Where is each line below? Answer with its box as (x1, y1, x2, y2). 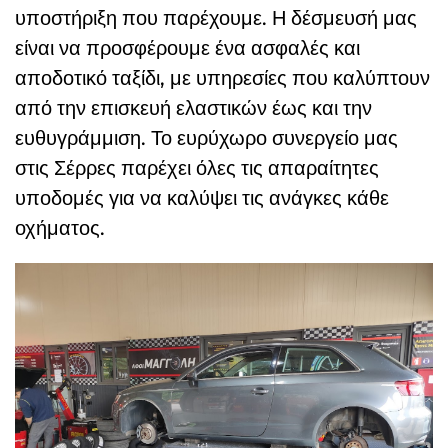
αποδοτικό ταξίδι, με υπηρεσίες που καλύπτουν (15, 65, 430, 90)
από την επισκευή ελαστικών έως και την (15, 95, 372, 120)
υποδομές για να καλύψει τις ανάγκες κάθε (15, 185, 389, 210)
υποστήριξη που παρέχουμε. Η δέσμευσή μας (15, 5, 417, 30)
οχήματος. (15, 215, 105, 240)
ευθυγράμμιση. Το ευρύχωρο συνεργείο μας (15, 125, 398, 150)
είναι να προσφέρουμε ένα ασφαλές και (15, 35, 360, 60)
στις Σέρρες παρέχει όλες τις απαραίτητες (15, 155, 379, 180)
